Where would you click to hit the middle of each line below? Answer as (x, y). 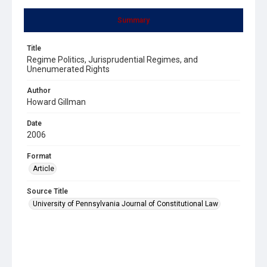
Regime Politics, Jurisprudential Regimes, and (112, 59)
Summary (133, 20)
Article (44, 168)
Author (39, 90)
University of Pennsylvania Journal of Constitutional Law (125, 204)
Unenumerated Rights (68, 69)
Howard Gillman (56, 102)
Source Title (47, 191)
